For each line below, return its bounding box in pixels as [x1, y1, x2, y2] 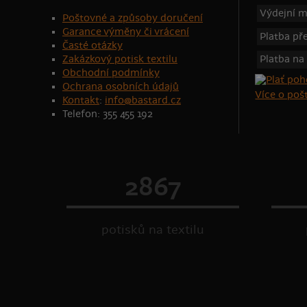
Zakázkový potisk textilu [62, 53, 177, 65]
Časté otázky [62, 39, 123, 51]
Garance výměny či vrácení [62, 25, 189, 38]
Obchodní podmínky [62, 66, 160, 79]
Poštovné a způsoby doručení [62, 12, 203, 24]
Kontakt [62, 94, 99, 106]
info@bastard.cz [104, 94, 181, 106]
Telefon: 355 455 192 [62, 108, 153, 120]
